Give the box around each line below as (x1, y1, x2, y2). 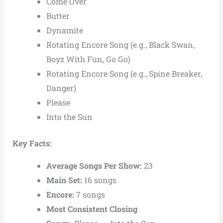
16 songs (82, 175, 116, 186)
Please (46, 97, 70, 108)
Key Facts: (12, 138, 52, 149)
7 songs (74, 189, 105, 200)
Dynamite (46, 25, 83, 36)
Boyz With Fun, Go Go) (46, 54, 130, 65)
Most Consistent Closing (46, 204, 137, 215)
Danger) (46, 83, 76, 94)
